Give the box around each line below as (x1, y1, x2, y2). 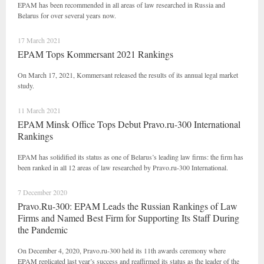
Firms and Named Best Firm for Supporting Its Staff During (18, 212, 239, 224)
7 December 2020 (18, 187, 67, 197)
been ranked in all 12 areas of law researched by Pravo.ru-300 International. (18, 163, 228, 172)
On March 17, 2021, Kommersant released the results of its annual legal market (18, 70, 238, 80)
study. (18, 81, 34, 90)
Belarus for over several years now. (18, 11, 116, 20)
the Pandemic (18, 223, 68, 236)
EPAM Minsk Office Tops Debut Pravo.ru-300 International (18, 118, 240, 130)
